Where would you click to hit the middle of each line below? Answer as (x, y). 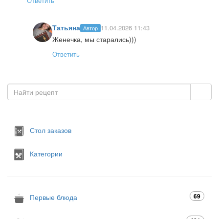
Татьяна (66, 27)
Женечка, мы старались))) (94, 39)
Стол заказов (51, 130)
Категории (46, 153)
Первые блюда (54, 197)
